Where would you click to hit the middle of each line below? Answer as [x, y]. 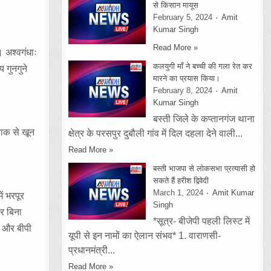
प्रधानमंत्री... [92, 250]
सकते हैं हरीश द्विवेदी [181, 181]
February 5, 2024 [183, 17]
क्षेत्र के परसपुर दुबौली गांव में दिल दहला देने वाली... [156, 133]
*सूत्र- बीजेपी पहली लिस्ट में [202, 221]
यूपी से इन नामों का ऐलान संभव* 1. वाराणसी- [145, 236]
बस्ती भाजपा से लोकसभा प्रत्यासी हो [204, 168]
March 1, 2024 [178, 193]
